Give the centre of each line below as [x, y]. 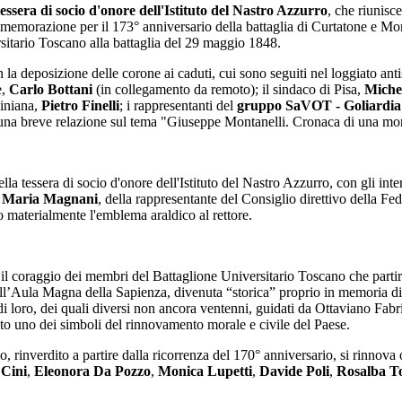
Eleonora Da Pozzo [92, 371]
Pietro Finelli [80, 106]
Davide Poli [294, 371]
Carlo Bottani [51, 90]
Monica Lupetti [205, 371]
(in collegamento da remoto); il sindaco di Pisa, [228, 90]
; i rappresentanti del [178, 106]
